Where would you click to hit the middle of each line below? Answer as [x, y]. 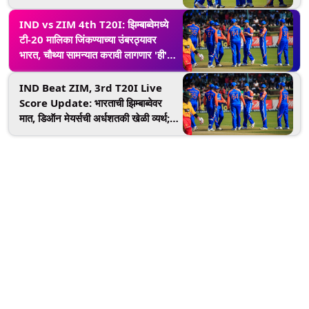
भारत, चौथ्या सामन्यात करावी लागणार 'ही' [93, 54]
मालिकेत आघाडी [48, 133]
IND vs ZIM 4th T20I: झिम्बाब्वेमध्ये [94, 24]
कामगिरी [34, 70]
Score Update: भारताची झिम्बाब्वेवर [91, 103]
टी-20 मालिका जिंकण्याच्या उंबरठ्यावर [88, 39]
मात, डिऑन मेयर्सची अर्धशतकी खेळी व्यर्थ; [94, 118]
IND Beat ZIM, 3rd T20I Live [91, 88]
